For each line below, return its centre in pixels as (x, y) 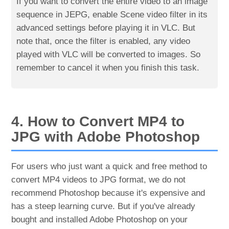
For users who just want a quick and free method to (109, 166)
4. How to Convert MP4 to (98, 121)
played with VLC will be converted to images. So (109, 54)
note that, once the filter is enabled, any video (104, 41)
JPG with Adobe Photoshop (106, 136)
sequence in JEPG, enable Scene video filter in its (112, 14)
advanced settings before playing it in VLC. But (106, 28)
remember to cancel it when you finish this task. (108, 67)
